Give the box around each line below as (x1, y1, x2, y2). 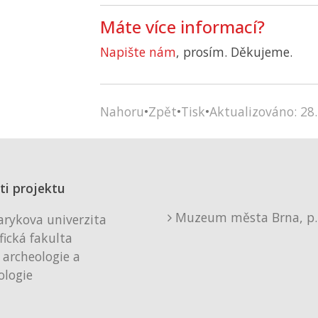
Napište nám (100, 43, 176, 60)
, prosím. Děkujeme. (176, 43, 292, 60)
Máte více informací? (100, 15, 265, 38)
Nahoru (100, 103, 144, 120)
